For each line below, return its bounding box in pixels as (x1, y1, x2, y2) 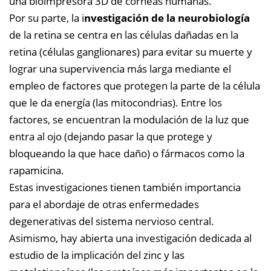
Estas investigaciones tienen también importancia (9, 180, 241, 194)
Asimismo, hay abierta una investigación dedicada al (9, 230, 252, 245)
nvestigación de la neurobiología (84, 10, 250, 25)
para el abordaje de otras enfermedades (9, 197, 199, 211)
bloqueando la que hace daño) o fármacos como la (9, 146, 244, 160)
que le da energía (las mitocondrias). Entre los (9, 95, 222, 109)
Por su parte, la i (9, 10, 84, 25)
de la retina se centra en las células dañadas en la (9, 27, 238, 42)
